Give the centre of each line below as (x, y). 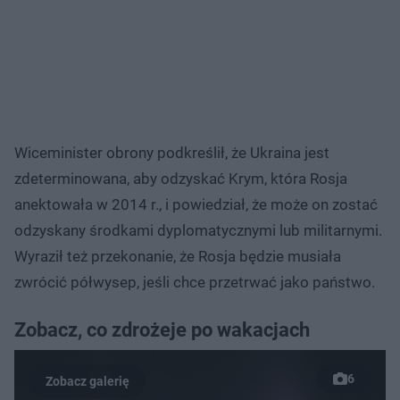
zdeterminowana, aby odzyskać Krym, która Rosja (181, 178)
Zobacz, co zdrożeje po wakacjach (162, 329)
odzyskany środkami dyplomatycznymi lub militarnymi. (198, 230)
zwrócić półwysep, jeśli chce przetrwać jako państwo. (195, 282)
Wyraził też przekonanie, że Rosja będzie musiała (178, 256)
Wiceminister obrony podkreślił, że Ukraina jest (172, 152)
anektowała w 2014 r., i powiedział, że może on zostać (196, 204)
